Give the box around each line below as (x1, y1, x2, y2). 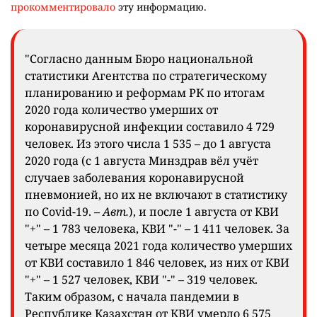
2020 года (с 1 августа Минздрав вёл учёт (25, 153, 258, 169)
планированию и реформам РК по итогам (25, 85, 265, 101)
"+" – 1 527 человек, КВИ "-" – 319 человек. (25, 272, 258, 288)
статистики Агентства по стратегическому (25, 68, 267, 84)
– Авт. (91, 204, 129, 220)
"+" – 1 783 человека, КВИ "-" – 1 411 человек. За (25, 221, 289, 237)
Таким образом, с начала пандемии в (25, 289, 239, 305)
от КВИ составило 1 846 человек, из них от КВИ (25, 255, 289, 271)
